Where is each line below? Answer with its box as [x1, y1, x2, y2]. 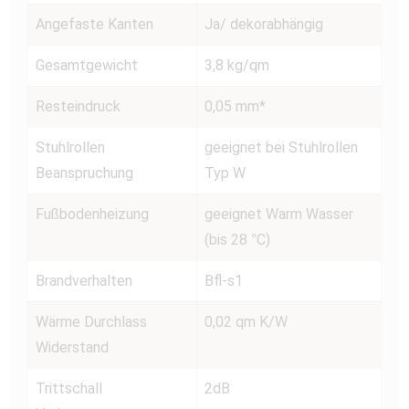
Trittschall [36, 379, 102, 397]
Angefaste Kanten [36, 15, 153, 33]
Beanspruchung [36, 163, 133, 182]
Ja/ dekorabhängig [204, 15, 323, 33]
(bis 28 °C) [204, 230, 270, 248]
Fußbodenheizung [36, 204, 149, 223]
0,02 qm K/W [204, 312, 288, 330]
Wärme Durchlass [36, 312, 147, 330]
